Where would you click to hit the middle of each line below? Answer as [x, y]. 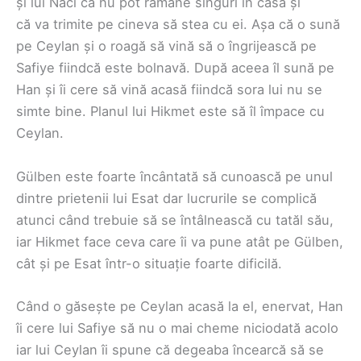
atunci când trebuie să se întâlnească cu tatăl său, [175, 220]
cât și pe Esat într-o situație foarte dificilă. [149, 263]
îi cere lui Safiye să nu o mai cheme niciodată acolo [177, 328]
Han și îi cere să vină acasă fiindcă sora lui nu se [169, 90]
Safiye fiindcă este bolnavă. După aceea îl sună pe [175, 68]
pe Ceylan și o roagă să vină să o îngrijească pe [166, 46]
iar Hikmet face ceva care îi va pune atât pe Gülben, [180, 241]
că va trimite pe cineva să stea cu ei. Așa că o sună [178, 25]
